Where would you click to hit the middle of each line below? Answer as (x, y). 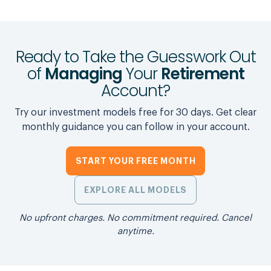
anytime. (135, 231)
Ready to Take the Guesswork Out (135, 57)
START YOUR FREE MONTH (135, 161)
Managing (83, 74)
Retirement (202, 74)
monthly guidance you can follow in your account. (135, 127)
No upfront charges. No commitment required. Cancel (135, 218)
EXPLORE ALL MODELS (135, 190)
